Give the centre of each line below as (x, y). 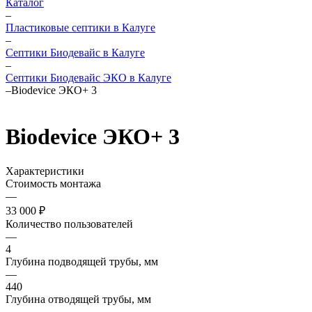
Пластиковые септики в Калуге (80, 28)
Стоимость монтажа (53, 183)
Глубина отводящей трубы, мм (78, 299)
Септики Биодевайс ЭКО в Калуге (88, 78)
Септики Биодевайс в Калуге (75, 53)
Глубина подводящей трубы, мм (82, 261)
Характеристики (45, 171)
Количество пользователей (69, 224)
